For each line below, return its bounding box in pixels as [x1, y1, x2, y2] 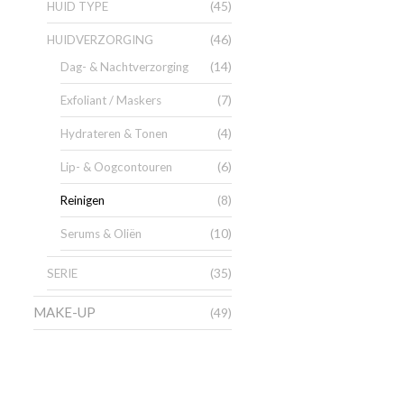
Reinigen [60, 193, 105, 207]
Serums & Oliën [60, 226, 142, 241]
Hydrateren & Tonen [60, 126, 168, 141]
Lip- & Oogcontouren [60, 160, 172, 174]
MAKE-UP [33, 304, 96, 320]
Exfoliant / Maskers [60, 93, 161, 107]
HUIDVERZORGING [47, 32, 153, 47]
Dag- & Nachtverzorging [60, 60, 188, 74]
